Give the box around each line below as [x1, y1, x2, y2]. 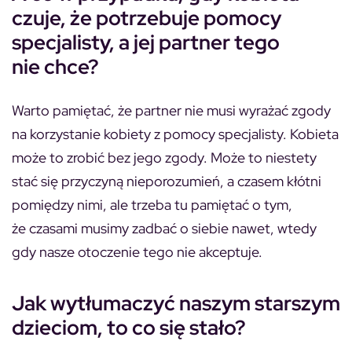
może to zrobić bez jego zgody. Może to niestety [12, 148, 317, 167]
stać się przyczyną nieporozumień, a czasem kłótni [12, 172, 321, 190]
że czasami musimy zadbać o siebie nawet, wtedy [12, 219, 317, 237]
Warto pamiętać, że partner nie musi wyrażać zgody [12, 101, 331, 119]
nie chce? [12, 53, 99, 80]
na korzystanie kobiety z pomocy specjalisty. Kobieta [12, 125, 339, 143]
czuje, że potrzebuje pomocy [12, 5, 281, 31]
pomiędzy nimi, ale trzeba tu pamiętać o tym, [12, 196, 292, 214]
